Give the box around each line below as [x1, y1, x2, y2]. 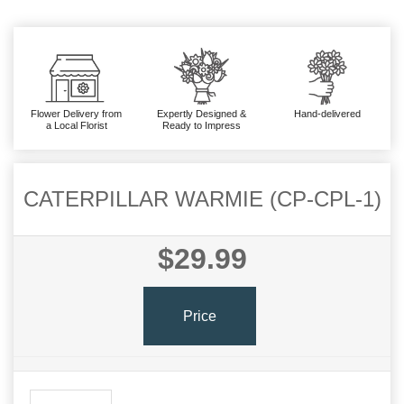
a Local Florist [45, 120, 107, 132]
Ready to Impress [162, 120, 242, 132]
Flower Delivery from [31, 108, 123, 120]
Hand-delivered [294, 108, 362, 120]
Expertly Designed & [157, 108, 247, 120]
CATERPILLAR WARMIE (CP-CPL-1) [23, 187, 381, 212]
